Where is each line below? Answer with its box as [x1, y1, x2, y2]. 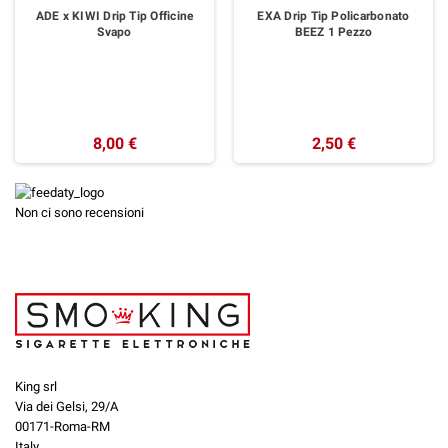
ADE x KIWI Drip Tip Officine [35, 8, 194, 23]
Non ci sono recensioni [15, 205, 144, 221]
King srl [15, 379, 57, 395]
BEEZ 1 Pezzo [294, 24, 373, 39]
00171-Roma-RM [15, 419, 110, 435]
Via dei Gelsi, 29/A [15, 399, 118, 415]
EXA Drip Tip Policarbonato [257, 8, 410, 23]
